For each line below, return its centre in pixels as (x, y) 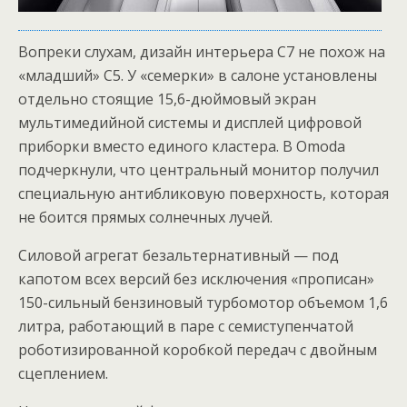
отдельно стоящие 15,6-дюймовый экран (167, 99)
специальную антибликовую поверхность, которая (203, 194)
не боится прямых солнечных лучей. (145, 217)
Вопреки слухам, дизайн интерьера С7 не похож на (202, 52)
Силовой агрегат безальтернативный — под (179, 255)
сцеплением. (63, 373)
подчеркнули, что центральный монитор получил (199, 170)
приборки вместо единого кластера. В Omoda (182, 146)
